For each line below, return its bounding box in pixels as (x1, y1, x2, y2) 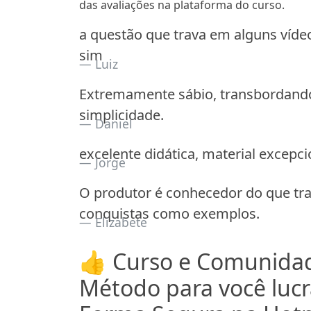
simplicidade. (79, 106, 164, 125)
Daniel (95, 115, 133, 133)
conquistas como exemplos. (79, 204, 260, 224)
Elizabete (95, 214, 147, 231)
